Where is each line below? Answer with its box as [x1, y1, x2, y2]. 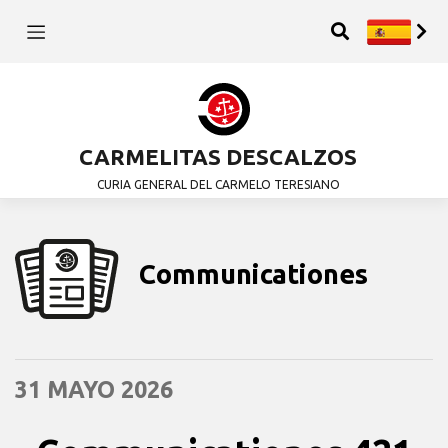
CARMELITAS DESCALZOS [79, 144, 357, 170]
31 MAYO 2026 [15, 375, 173, 402]
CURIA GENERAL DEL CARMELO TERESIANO [96, 178, 340, 192]
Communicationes [139, 258, 369, 289]
